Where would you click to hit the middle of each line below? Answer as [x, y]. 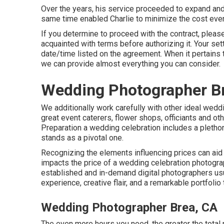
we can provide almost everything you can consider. [131, 63]
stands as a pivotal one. [82, 137]
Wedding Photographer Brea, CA [129, 207]
